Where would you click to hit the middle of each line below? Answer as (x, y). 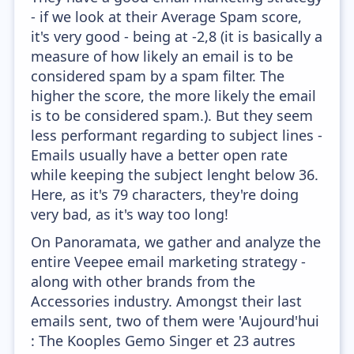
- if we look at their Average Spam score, (167, 17)
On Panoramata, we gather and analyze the (176, 242)
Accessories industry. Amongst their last (167, 301)
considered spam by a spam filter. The (158, 76)
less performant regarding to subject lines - (177, 135)
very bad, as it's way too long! (130, 214)
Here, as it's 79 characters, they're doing (165, 194)
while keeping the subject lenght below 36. (175, 175)
